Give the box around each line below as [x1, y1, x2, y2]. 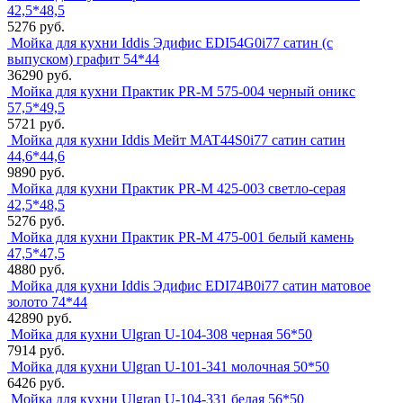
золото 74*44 [7, 294, 87, 310]
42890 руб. [7, 310, 72, 327]
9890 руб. [7, 165, 65, 181]
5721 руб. [7, 116, 65, 132]
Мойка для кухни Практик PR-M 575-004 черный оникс [11, 84, 355, 100]
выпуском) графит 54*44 [7, 51, 159, 67]
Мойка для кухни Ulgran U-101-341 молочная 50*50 [11, 359, 329, 375]
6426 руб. [7, 375, 65, 391]
